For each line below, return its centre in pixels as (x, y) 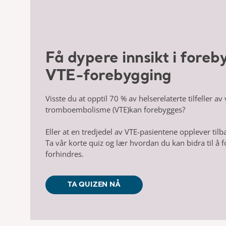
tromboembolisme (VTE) (87, 109)
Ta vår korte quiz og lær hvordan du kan (116, 143)
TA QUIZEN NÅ (94, 184)
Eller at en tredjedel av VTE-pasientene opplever (129, 131)
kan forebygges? (158, 109)
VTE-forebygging (110, 76)
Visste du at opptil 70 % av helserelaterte (116, 98)
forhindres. (65, 154)
